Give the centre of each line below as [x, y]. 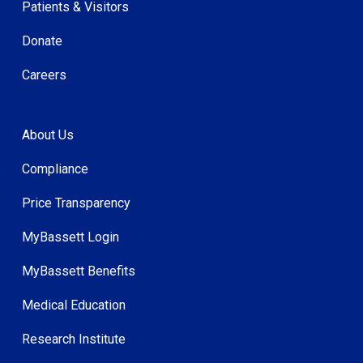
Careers [44, 75]
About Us [48, 135]
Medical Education [74, 305]
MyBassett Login [70, 237]
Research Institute [74, 339]
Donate [42, 41]
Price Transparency [76, 203]
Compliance [55, 169]
